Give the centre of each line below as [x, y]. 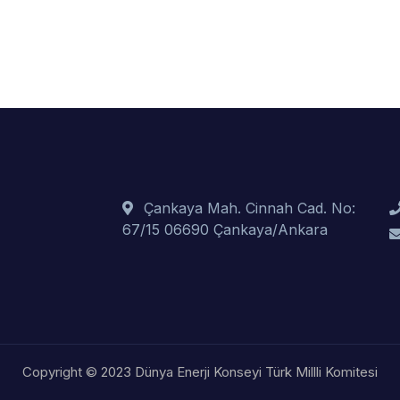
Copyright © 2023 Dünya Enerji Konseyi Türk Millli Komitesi [200, 372]
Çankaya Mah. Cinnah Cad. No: [249, 208]
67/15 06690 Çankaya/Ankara [225, 230]
